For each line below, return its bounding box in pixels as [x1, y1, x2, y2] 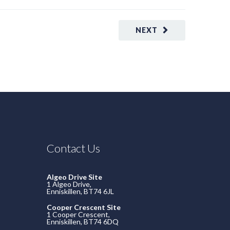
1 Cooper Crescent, [47, 210, 110, 219]
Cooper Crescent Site [47, 203, 121, 212]
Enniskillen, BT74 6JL [47, 187, 114, 196]
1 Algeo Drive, [47, 180, 91, 188]
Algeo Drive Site [47, 172, 102, 181]
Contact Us [47, 141, 100, 155]
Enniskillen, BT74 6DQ [47, 217, 119, 226]
